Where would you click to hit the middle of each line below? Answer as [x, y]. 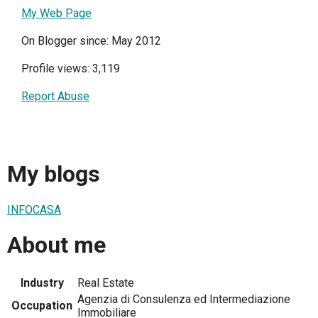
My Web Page [56, 13]
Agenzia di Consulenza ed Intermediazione [184, 299]
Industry [42, 283]
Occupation [42, 305]
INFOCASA [34, 209]
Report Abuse [55, 96]
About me [56, 245]
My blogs [54, 174]
